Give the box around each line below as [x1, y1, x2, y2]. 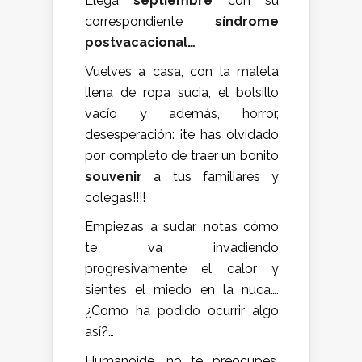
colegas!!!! [85, 189, 145, 205]
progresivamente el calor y [85, 260, 279, 276]
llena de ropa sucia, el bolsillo [85, 84, 279, 100]
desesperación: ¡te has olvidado [85, 126, 279, 142]
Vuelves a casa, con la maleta [85, 63, 279, 79]
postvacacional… [85, 34, 196, 50]
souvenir [85, 168, 142, 184]
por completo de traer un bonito [85, 147, 279, 163]
